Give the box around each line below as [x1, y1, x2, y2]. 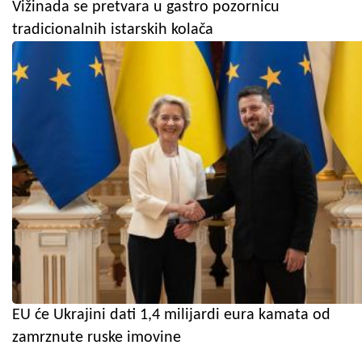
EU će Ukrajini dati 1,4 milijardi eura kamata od [12, 306, 330, 323]
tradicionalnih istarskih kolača [12, 21, 213, 38]
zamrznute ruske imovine [12, 329, 181, 346]
